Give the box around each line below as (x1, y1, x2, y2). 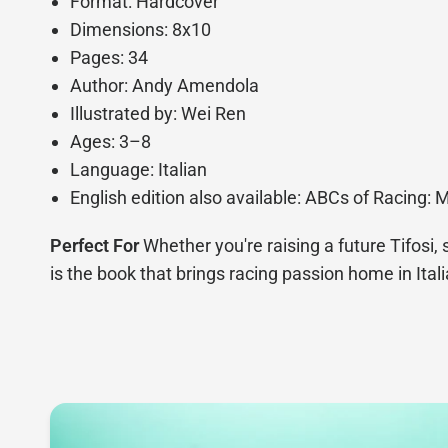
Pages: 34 (70, 47, 149, 69)
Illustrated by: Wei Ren (70, 103, 247, 125)
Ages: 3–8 (70, 131, 152, 153)
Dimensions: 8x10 (70, 19, 212, 41)
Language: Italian (70, 159, 208, 181)
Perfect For (50, 235, 140, 257)
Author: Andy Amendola (70, 75, 260, 97)
